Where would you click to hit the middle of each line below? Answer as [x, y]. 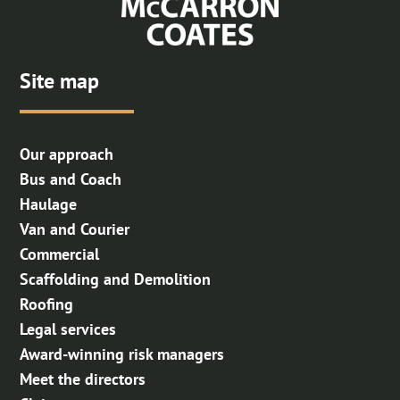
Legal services [68, 329]
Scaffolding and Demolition [116, 279]
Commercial [60, 254]
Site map [60, 80]
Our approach [67, 154]
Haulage [49, 204]
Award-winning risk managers [122, 354]
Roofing [47, 304]
